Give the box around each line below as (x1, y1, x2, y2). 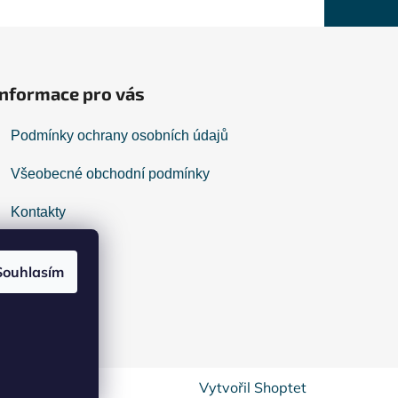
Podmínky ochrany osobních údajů (11, 128, 229, 144)
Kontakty (11, 204, 67, 220)
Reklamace (11, 243, 84, 259)
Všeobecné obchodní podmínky (11, 166, 211, 182)
